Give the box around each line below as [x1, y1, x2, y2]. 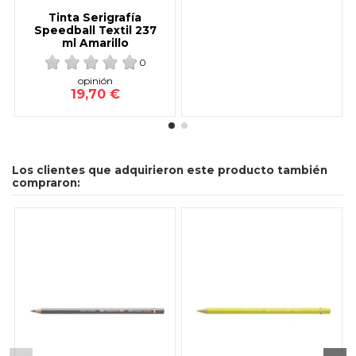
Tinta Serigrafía [48, 10, 142, 24]
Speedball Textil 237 [33, 23, 157, 37]
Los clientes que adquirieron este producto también [12, 164, 327, 177]
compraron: [12, 176, 80, 190]
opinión [77, 75, 113, 87]
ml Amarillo [61, 36, 129, 49]
